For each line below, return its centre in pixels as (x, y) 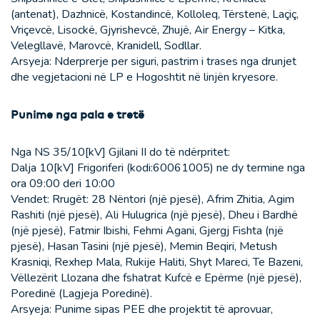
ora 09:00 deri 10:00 (63, 184)
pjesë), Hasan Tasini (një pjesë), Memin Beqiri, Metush (144, 247)
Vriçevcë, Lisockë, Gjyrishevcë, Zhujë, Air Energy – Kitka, (148, 30)
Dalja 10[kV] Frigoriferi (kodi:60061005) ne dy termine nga (158, 168)
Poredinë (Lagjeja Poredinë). (81, 294)
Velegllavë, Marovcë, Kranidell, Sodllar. (106, 46)
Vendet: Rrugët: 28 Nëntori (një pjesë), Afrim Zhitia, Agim (152, 200)
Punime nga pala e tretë (77, 115)
